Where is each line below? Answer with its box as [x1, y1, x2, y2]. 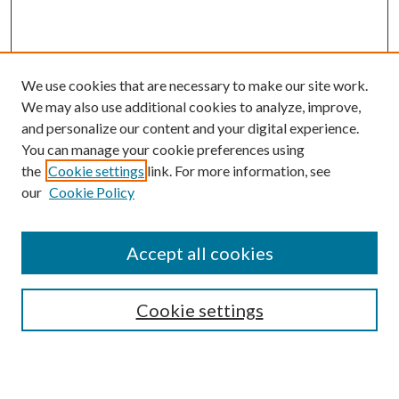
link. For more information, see [144, 162, 330, 179]
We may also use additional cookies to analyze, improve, [21, 98, 361, 115]
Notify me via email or [23, 348, 144, 364]
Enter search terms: [23, 176, 134, 192]
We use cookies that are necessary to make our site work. [21, 77, 368, 94]
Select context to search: [23, 268, 166, 284]
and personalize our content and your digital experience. [21, 119, 359, 136]
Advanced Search [23, 322, 121, 338]
